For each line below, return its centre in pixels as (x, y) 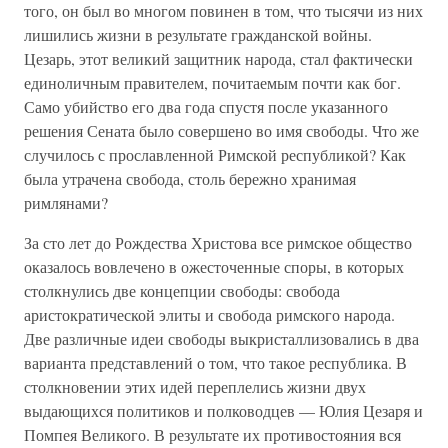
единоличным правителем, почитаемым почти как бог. (212, 82)
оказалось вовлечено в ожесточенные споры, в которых (214, 266)
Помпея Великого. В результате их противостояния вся (212, 434)
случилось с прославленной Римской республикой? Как (215, 154)
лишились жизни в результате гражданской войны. (198, 34)
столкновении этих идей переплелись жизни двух (195, 386)
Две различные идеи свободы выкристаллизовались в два (221, 338)
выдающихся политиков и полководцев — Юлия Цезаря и (223, 410)
